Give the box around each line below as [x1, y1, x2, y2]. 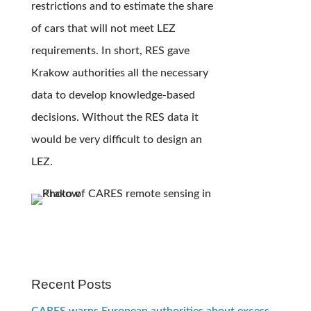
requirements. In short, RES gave [31, 45, 190, 57]
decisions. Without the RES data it [31, 112, 199, 124]
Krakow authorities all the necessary [31, 67, 208, 79]
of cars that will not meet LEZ [31, 23, 176, 35]
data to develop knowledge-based [31, 90, 195, 101]
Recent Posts [31, 277, 112, 292]
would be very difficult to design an [31, 134, 202, 146]
